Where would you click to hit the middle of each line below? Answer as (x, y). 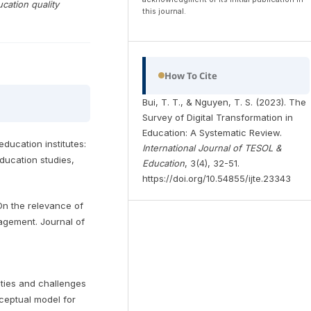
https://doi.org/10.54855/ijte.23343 (216, 178)
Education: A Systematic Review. (212, 132)
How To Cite (191, 75)
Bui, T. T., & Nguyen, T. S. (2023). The (224, 102)
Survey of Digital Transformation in (217, 117)
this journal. (164, 11)
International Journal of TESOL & (211, 148)
